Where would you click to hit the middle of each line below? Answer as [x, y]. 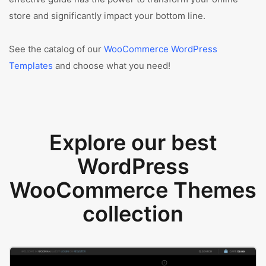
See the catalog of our [56, 49]
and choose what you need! [112, 66]
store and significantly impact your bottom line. [107, 16]
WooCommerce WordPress [161, 49]
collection [133, 214]
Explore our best [133, 142]
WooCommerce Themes [133, 190]
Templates [31, 66]
